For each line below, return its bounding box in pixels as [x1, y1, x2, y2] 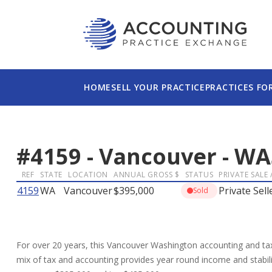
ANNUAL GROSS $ [114, 169, 180, 180]
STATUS [185, 169, 214, 180]
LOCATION [68, 169, 108, 180]
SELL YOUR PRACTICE [111, 81, 205, 93]
